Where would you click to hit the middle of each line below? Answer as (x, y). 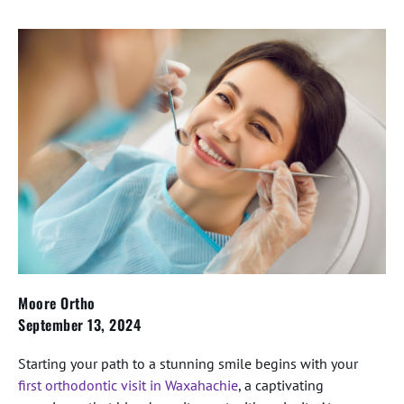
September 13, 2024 (79, 325)
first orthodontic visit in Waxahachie (128, 385)
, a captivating (281, 385)
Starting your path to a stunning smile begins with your (188, 363)
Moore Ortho (57, 303)
